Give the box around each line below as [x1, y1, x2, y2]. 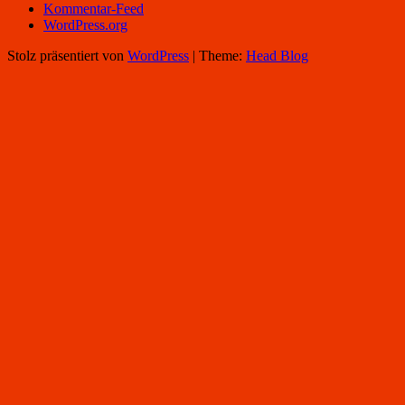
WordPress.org [43, 17, 127, 33]
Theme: [199, 48, 246, 64]
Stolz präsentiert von [7, 48, 127, 64]
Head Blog [246, 48, 308, 64]
